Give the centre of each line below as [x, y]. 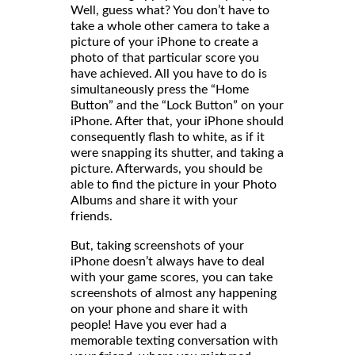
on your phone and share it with [159, 309]
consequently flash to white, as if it [168, 137]
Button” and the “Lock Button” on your [177, 105]
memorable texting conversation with [174, 340]
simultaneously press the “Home [160, 89]
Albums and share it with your [154, 200]
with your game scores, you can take [172, 277]
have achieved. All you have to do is [169, 73]
